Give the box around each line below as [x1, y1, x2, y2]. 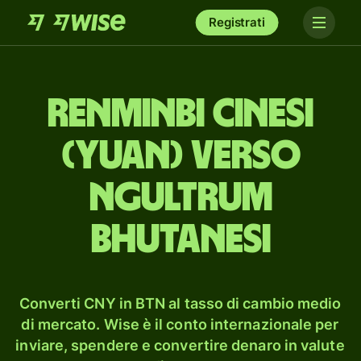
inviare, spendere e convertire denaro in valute [15, 337, 345, 354]
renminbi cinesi [48, 94, 313, 135]
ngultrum [89, 178, 272, 218]
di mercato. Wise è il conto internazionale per [21, 316, 339, 333]
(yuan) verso [60, 136, 301, 176]
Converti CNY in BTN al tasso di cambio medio [19, 295, 342, 312]
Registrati [209, 15, 265, 30]
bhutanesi [90, 220, 271, 260]
